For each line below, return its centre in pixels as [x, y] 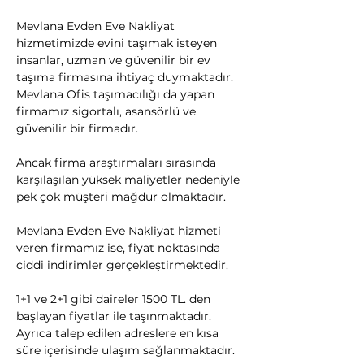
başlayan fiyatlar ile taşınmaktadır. [115, 316]
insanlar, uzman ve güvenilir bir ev [115, 60]
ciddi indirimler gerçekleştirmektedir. [122, 265]
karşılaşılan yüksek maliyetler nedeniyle [130, 180]
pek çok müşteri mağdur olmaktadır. [121, 197]
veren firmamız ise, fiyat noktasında [120, 248]
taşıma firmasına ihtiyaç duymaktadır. [126, 77]
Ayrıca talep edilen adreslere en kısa [119, 333]
